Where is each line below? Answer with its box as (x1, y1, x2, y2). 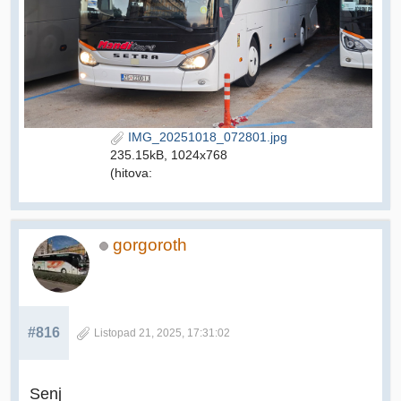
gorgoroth (113, 235, 187, 255)
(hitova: (109, 166, 152, 181)
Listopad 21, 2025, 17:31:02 (94, 328, 230, 339)
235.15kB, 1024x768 (109, 148, 227, 163)
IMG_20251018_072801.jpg (124, 130, 287, 145)
